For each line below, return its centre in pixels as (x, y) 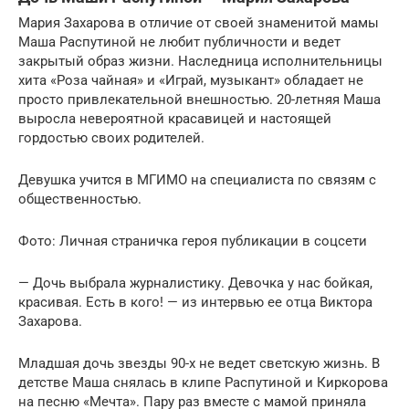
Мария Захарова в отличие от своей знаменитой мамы (199, 22)
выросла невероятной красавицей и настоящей (175, 118)
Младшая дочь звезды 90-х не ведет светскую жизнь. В (199, 363)
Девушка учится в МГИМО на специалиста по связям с (197, 179)
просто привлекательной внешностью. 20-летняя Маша (199, 99)
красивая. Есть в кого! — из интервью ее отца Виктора (195, 302)
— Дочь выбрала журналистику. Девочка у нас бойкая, (195, 283)
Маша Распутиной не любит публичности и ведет (179, 42)
